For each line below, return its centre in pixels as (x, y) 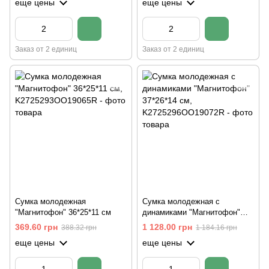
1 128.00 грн (167, 227)
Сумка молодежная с (181, 201)
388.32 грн (79, 227)
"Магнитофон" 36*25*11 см (63, 212)
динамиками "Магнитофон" (191, 212)
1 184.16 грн (216, 227)
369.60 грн (36, 227)
